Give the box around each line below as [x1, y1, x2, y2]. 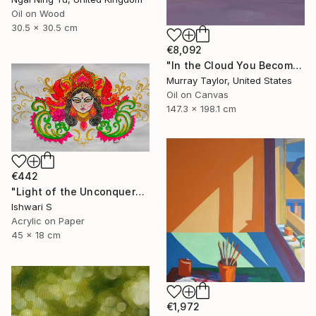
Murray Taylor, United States [166, 75, 292, 87]
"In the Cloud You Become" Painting [292, 59, 302, 72]
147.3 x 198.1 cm [166, 103, 236, 115]
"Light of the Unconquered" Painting [135, 185, 145, 197]
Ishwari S [11, 200, 52, 212]
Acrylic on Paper [11, 214, 85, 226]
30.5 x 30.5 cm [11, 21, 78, 33]
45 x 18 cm [11, 229, 61, 241]
